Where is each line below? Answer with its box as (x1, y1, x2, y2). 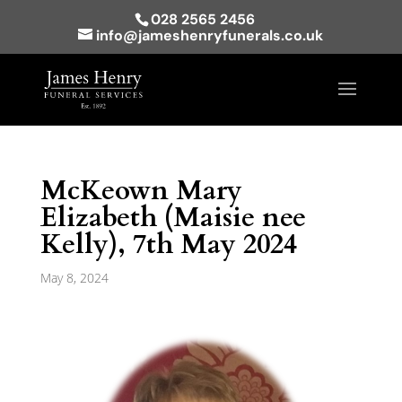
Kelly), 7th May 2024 (39, 226, 297, 263)
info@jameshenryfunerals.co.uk (96, 26, 324, 45)
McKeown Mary (39, 172, 242, 209)
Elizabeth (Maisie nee (39, 199, 306, 236)
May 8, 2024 (39, 269, 109, 286)
